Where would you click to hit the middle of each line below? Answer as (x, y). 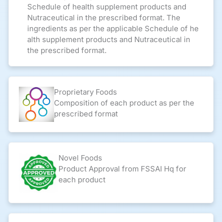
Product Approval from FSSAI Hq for (123, 169)
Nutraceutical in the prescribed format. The (104, 18)
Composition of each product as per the (124, 103)
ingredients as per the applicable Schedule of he (113, 29)
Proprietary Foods (85, 92)
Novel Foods (81, 158)
